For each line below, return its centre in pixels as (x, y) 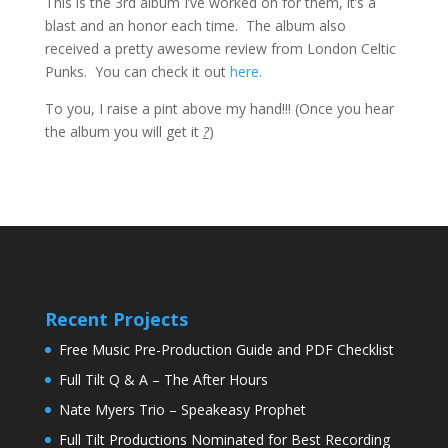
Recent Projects (116, 319)
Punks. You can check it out (137, 71)
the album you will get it (123, 131)
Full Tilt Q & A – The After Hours (163, 380)
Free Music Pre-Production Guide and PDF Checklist (226, 350)
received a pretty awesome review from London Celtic (220, 48)
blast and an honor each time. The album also (195, 25)
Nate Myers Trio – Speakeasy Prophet (182, 410)
